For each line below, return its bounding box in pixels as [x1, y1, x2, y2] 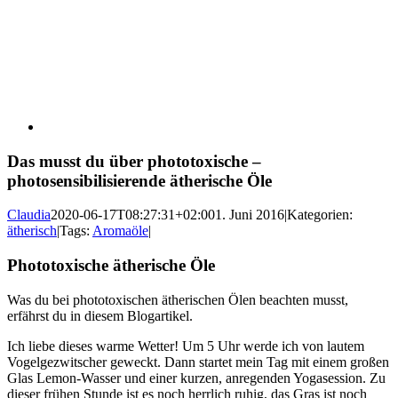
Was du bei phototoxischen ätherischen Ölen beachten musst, [7, 291, 348, 307]
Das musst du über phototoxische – [7, 151, 261, 171]
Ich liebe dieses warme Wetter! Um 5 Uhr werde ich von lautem [7, 338, 364, 354]
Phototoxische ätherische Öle [7, 256, 215, 275]
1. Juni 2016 [215, 207, 284, 223]
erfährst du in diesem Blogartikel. [7, 307, 193, 323]
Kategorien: [287, 207, 353, 223]
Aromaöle [92, 223, 148, 239]
